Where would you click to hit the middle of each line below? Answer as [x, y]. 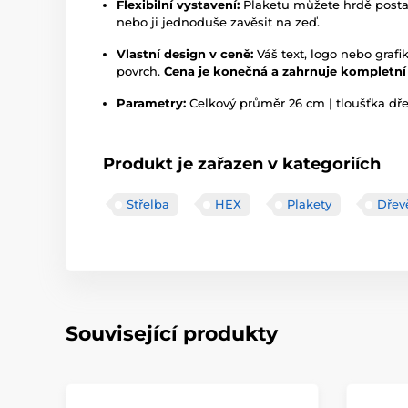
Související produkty [172, 334]
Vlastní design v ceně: [185, 54]
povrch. [140, 71]
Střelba [148, 204]
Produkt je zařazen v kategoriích [242, 164]
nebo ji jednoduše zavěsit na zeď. [218, 22]
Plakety [309, 204]
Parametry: [151, 103]
